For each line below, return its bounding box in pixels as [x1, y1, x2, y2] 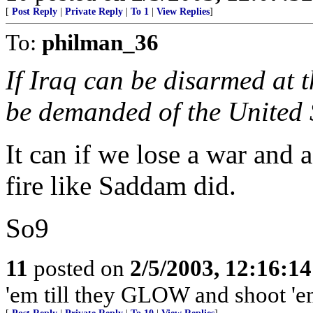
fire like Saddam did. [6, 170, 236, 201]
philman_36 [42, 29, 159, 55]
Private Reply [65, 6, 123, 17]
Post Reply [12, 6, 57, 17]
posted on [28, 255, 130, 281]
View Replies [156, 6, 210, 17]
